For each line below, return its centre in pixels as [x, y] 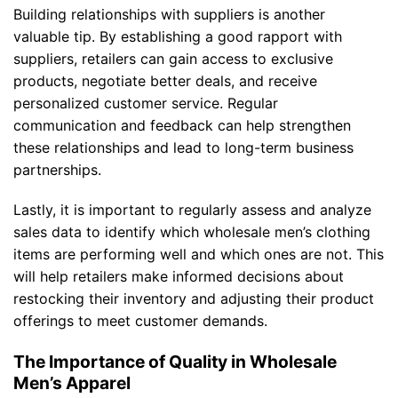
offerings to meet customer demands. [140, 321]
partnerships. [57, 169]
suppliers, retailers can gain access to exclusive [173, 58]
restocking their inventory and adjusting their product [194, 299]
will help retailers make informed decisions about [179, 277]
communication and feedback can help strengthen [182, 125]
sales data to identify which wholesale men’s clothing [192, 232]
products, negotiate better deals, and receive [165, 80]
